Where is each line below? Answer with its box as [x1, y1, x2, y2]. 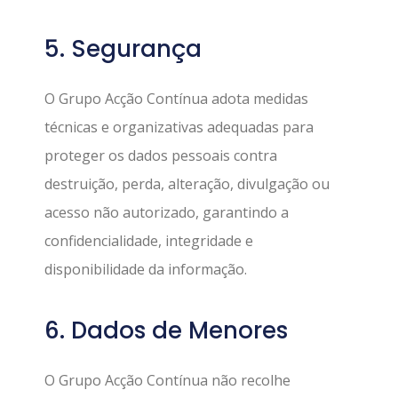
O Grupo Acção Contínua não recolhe [44, 370, 291, 391]
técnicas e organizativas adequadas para [44, 116, 314, 137]
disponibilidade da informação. [44, 259, 247, 279]
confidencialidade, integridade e [44, 230, 253, 251]
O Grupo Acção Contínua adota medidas [44, 88, 308, 108]
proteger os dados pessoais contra [44, 145, 277, 165]
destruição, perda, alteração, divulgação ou [44, 173, 330, 194]
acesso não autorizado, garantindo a [44, 202, 289, 222]
